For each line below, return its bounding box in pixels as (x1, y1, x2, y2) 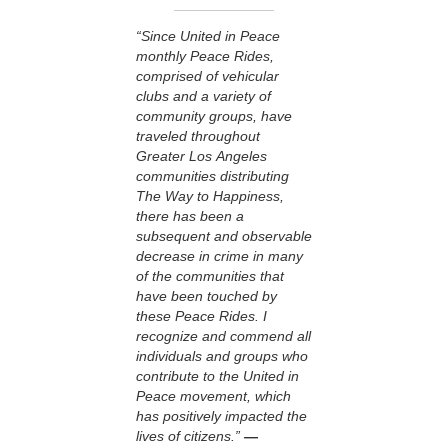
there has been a (136, 207, 244, 224)
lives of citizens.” (136, 427, 244, 444)
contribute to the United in (136, 367, 299, 384)
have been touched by (136, 287, 277, 304)
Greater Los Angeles (136, 147, 267, 164)
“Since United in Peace (136, 27, 280, 44)
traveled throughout (136, 127, 260, 144)
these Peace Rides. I (136, 307, 267, 324)
